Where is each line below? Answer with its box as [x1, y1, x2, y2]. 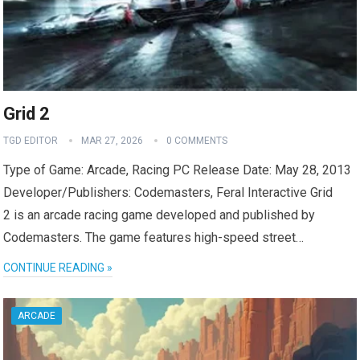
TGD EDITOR [3, 135, 59, 147]
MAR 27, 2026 [81, 135, 144, 147]
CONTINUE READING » [3, 261, 113, 275]
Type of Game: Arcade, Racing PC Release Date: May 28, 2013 [3, 162, 352, 178]
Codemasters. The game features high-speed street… [3, 230, 305, 246]
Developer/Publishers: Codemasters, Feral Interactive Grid [3, 185, 333, 201]
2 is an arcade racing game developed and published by [3, 207, 316, 223]
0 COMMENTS [166, 135, 228, 147]
